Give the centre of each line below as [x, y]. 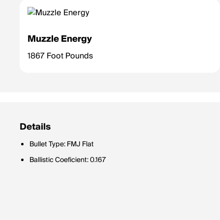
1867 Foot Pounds [60, 56]
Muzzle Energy [60, 39]
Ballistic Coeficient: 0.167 [68, 160]
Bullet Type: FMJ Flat [62, 144]
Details [35, 127]
